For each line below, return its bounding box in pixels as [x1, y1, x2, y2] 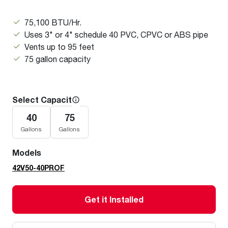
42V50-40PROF [12, 163, 65, 173]
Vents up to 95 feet [24, 42, 94, 52]
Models [12, 148, 41, 158]
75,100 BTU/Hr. [24, 17, 81, 27]
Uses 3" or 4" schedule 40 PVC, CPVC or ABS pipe [24, 30, 208, 40]
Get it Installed [84, 194, 144, 205]
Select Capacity [12, 95, 76, 105]
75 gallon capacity [24, 54, 91, 64]
